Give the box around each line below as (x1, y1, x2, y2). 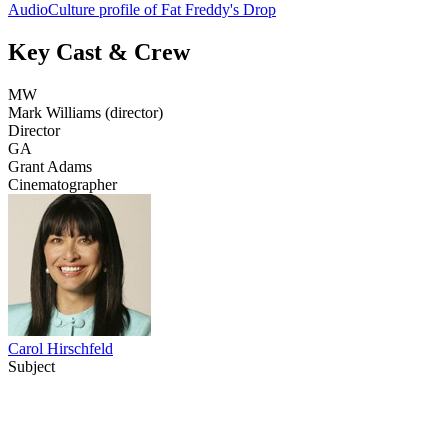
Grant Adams (8, 157, 92, 175)
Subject (8, 357, 55, 375)
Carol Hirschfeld (8, 339, 113, 357)
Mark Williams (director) (8, 103, 163, 121)
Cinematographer (8, 175, 117, 193)
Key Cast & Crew (8, 38, 190, 65)
